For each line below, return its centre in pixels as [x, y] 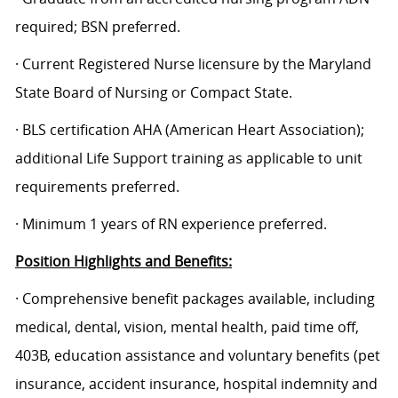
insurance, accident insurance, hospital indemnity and [196, 384]
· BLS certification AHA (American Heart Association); [189, 130]
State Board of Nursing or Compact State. [153, 93]
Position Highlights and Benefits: [123, 262]
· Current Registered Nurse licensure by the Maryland [193, 64]
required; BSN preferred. [97, 27]
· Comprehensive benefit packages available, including [195, 299]
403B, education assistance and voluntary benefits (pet [197, 356]
